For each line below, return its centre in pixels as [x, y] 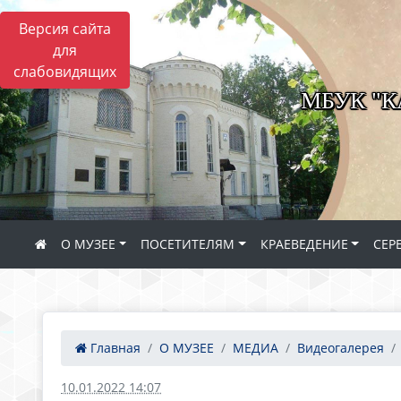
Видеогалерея [341, 348]
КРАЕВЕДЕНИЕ [304, 244]
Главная [114, 348]
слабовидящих [65, 72]
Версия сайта [65, 29]
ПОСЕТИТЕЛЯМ [188, 244]
